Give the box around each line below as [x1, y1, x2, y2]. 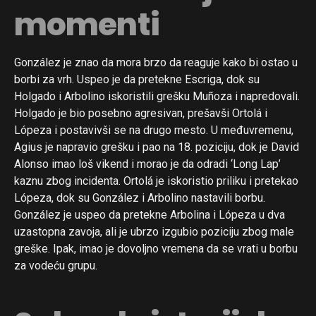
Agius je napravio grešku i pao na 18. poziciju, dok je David [14, 140, 299, 154]
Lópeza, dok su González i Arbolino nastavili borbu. [14, 190, 265, 205]
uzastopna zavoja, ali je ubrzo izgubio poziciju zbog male [14, 224, 294, 238]
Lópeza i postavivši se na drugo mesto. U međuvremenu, [14, 123, 293, 137]
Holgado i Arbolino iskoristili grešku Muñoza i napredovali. [14, 89, 300, 103]
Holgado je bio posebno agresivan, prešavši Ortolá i [14, 106, 267, 120]
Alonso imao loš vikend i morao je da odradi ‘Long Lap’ [14, 157, 281, 171]
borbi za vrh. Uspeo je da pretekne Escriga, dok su [14, 72, 260, 86]
